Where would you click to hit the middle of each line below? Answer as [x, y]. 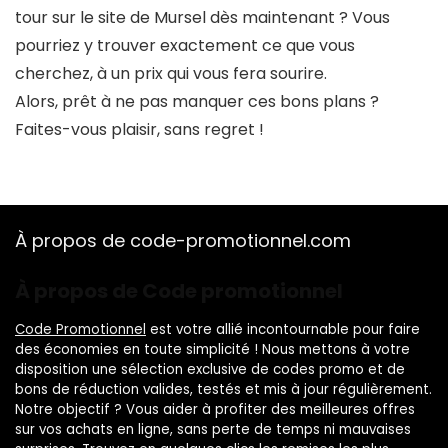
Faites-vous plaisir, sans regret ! [139, 129]
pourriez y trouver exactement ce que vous [185, 45]
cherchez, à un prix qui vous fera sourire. [171, 73]
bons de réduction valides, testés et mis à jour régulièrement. [223, 389]
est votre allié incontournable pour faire [283, 329]
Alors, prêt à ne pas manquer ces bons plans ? [197, 101]
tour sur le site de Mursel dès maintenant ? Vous [202, 17]
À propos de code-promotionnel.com [183, 240]
